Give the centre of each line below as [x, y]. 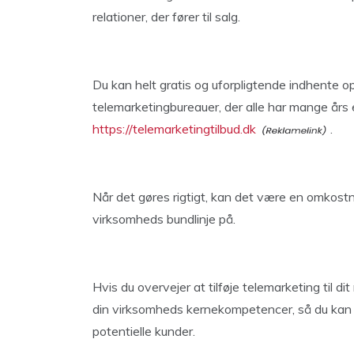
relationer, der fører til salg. [166, 17]
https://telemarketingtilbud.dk [174, 129]
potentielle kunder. [144, 331]
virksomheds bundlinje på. [164, 219]
